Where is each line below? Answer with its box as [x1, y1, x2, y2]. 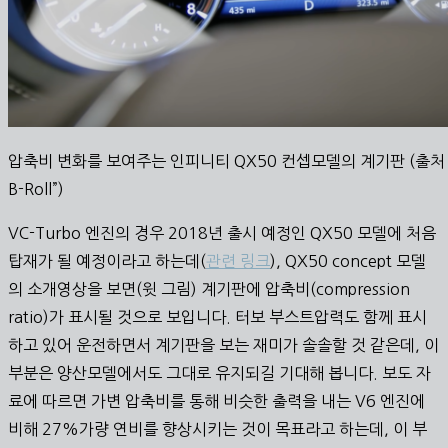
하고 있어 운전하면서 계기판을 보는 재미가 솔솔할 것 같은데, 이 [8, 336, 439, 353]
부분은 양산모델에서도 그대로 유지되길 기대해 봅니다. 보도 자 [8, 364, 431, 381]
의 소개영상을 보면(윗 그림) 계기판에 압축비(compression [8, 280, 410, 297]
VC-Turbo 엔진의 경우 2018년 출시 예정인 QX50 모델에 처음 [8, 224, 436, 241]
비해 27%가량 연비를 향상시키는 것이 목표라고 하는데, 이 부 [8, 420, 427, 437]
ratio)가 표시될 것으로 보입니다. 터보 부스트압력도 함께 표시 [8, 308, 427, 325]
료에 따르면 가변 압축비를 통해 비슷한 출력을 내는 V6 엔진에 [8, 392, 425, 409]
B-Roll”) [8, 180, 64, 197]
